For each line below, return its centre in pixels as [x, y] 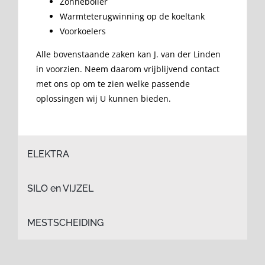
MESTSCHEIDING [65, 223]
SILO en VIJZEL [60, 189]
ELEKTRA [48, 154]
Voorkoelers [83, 31]
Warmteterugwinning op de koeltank [132, 17]
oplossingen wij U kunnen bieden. [104, 99]
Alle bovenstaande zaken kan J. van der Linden [128, 54]
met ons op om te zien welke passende [113, 84]
